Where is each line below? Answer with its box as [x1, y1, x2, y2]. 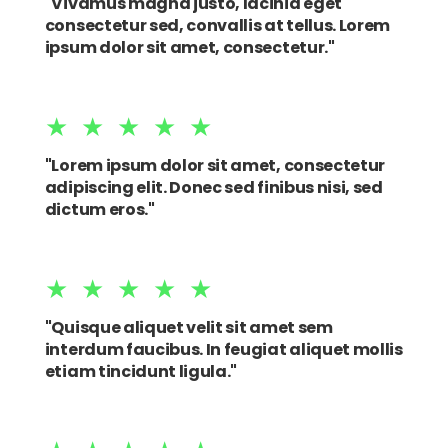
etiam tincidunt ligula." [44, 360, 238, 384]
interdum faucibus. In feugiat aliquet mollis [44, 338, 403, 362]
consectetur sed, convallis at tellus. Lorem [44, 14, 391, 38]
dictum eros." [44, 198, 155, 222]
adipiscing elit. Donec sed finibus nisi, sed [44, 176, 383, 200]
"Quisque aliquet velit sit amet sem [44, 316, 333, 340]
